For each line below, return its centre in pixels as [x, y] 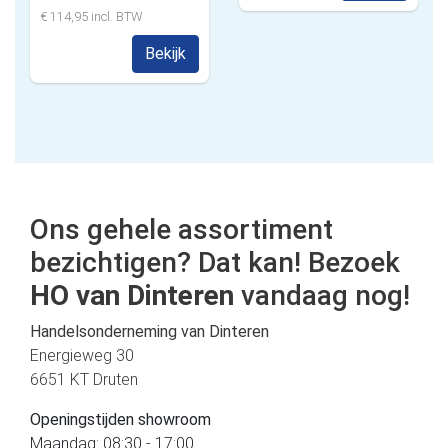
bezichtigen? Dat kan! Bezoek [215, 262]
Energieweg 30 [82, 355]
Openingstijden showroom [120, 419]
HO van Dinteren [132, 295]
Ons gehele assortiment [181, 229]
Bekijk [165, 53]
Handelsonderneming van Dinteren [149, 331]
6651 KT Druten [84, 379]
